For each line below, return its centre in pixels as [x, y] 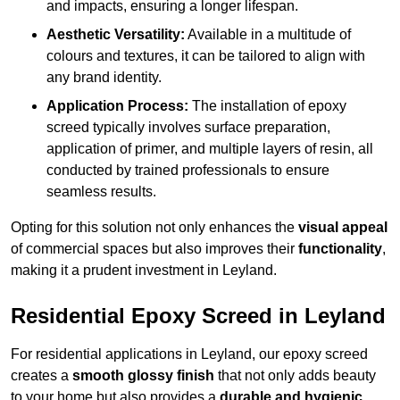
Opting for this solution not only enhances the [154, 228]
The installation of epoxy [267, 106]
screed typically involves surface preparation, [188, 128]
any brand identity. [104, 78]
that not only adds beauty [295, 376]
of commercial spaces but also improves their [154, 249]
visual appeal [343, 228]
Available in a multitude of [268, 35]
